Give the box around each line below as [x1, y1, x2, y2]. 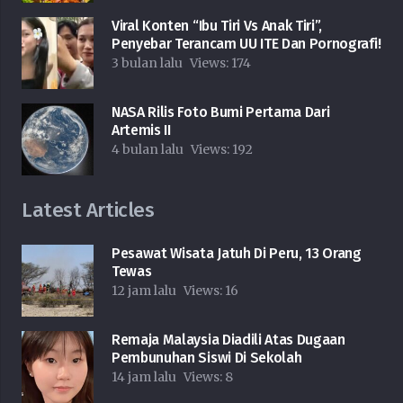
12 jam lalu [112, 282, 176, 300]
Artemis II [112, 121, 171, 139]
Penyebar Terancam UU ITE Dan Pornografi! [112, 35, 381, 53]
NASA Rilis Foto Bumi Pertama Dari [112, 103, 330, 121]
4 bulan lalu [112, 141, 184, 158]
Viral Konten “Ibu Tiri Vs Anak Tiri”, [112, 17, 323, 35]
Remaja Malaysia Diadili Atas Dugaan [112, 331, 345, 349]
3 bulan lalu [112, 55, 183, 72]
